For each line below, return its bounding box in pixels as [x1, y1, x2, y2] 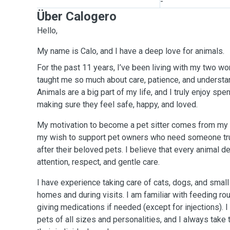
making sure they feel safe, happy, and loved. [37, 100, 198, 109]
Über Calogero [37, 9, 117, 24]
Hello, [37, 26, 57, 35]
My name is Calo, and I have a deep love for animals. [37, 46, 224, 56]
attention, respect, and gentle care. [37, 157, 160, 167]
